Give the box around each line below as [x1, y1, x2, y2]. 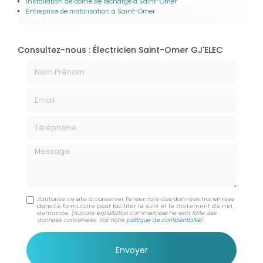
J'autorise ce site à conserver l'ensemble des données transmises [37, 195, 234, 203]
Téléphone [26, 114, 70, 127]
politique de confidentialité [126, 216, 201, 224]
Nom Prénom [26, 59, 81, 72]
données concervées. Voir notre [37, 216, 127, 224]
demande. [37, 209, 72, 217]
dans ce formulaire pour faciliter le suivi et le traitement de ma [37, 202, 233, 210]
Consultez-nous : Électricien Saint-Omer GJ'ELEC [18, 43, 222, 56]
